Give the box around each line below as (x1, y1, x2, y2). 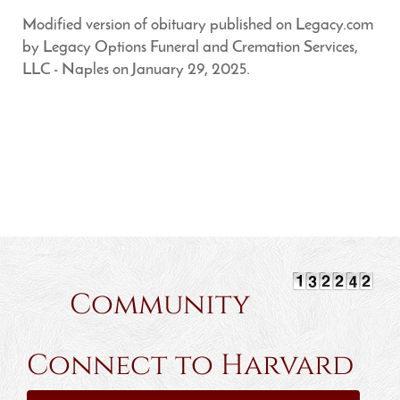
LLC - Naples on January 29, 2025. (22, 62, 250, 79)
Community (27, 286, 307, 324)
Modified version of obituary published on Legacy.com (22, 17, 373, 34)
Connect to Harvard (27, 346, 354, 385)
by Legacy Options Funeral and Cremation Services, (22, 39, 358, 56)
